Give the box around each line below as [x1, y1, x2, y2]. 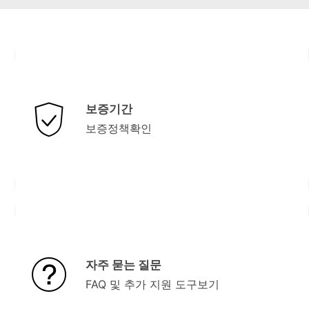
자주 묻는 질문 [85, 257, 161, 272]
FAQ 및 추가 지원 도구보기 [85, 277, 219, 291]
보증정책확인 [85, 121, 152, 135]
